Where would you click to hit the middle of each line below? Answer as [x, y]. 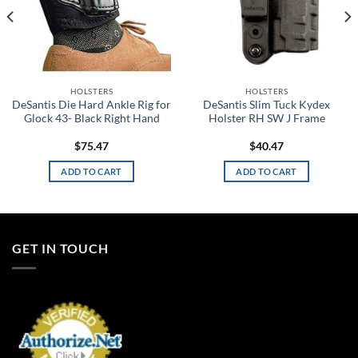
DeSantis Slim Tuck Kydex [267, 105]
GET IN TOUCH [60, 249]
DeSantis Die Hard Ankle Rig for [91, 105]
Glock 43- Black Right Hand [91, 118]
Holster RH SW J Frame [267, 118]
